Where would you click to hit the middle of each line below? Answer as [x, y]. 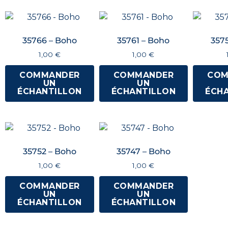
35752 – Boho [49, 152]
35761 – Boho [144, 41]
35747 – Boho [143, 152]
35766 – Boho [49, 41]
